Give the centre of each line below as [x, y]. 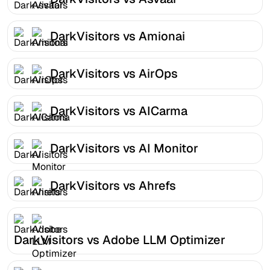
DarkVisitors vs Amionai [118, 36]
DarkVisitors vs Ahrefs [113, 185]
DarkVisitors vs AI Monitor [124, 148]
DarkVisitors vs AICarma [119, 111]
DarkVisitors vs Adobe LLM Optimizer [120, 240]
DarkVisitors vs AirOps [114, 73]
